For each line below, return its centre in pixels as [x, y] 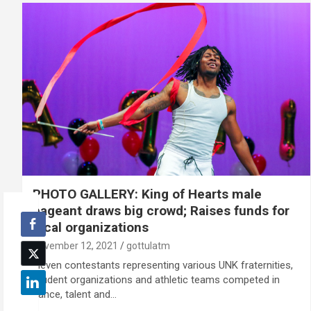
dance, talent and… [75, 294]
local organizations [91, 227]
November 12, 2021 [75, 245]
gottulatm [148, 245]
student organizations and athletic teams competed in [156, 279]
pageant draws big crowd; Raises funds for [161, 210]
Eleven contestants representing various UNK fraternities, [163, 265]
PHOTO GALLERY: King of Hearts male [147, 194]
